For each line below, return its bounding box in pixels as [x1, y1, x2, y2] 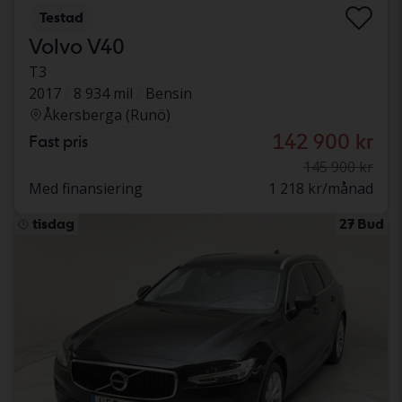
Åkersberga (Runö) [43, 104, 170, 125]
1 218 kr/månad [268, 178, 373, 198]
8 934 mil [74, 83, 133, 103]
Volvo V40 [29, 32, 125, 59]
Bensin [145, 83, 192, 103]
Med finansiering [29, 178, 143, 198]
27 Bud [339, 214, 384, 232]
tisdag [32, 214, 74, 232]
